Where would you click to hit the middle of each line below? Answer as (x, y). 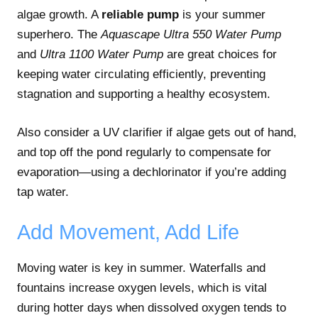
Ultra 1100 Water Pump (102, 55)
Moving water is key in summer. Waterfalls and (141, 268)
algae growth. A (59, 15)
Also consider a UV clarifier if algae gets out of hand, (157, 132)
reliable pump (140, 15)
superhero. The (59, 35)
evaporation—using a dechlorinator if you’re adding (152, 172)
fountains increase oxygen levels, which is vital (142, 288)
